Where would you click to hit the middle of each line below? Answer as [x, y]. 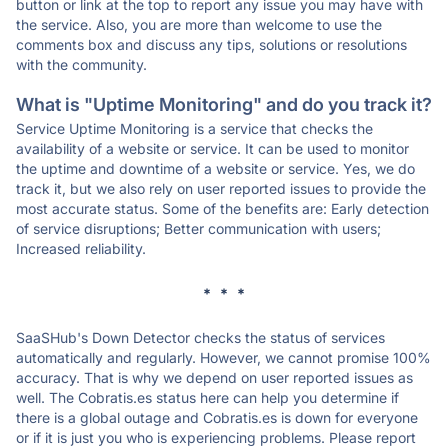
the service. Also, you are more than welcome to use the [199, 24]
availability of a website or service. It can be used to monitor [212, 148]
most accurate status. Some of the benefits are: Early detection [222, 208]
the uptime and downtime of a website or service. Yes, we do [215, 168]
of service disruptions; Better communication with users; [198, 228]
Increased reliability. [81, 248]
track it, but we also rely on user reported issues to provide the [221, 188]
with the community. [81, 64]
